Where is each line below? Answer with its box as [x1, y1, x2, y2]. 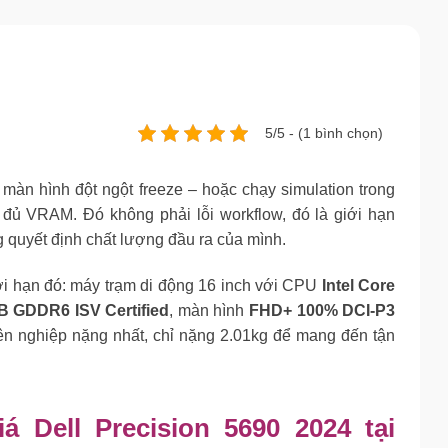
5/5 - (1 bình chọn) [265, 124, 384, 141]
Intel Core [321, 276, 396, 294]
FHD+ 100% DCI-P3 [249, 301, 396, 319]
